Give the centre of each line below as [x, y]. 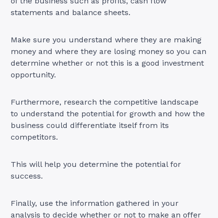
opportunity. [35, 75]
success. [28, 176]
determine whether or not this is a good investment [108, 63]
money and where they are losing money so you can [109, 52]
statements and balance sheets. [72, 13]
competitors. [36, 137]
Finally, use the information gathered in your [95, 203]
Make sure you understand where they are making [106, 40]
